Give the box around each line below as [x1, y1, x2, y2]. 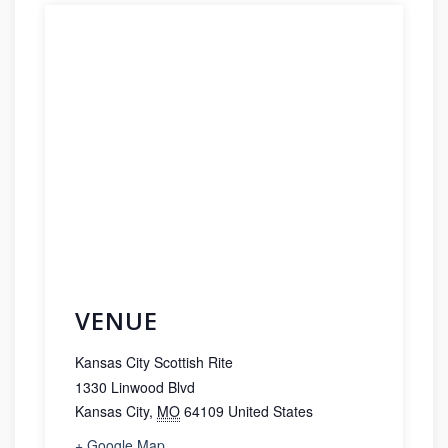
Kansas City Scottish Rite [75, 352, 233, 373]
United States [228, 401, 313, 422]
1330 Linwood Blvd [75, 377, 195, 398]
